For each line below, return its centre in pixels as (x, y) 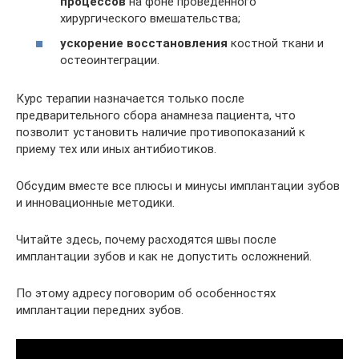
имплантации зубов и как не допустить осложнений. (164, 256)
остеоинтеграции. (110, 60)
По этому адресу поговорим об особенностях (146, 293)
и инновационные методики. (95, 203)
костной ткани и (276, 43)
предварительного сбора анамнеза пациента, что (156, 115)
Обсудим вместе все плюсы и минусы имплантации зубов (178, 186)
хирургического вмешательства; (150, 18)
